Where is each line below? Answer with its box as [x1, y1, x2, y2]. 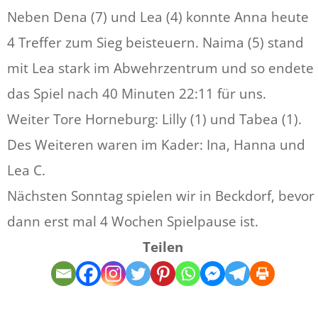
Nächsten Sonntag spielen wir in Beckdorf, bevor [7, 186, 314, 205]
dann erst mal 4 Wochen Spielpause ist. [7, 212, 258, 231]
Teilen [142, 237, 183, 256]
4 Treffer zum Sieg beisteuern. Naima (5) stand [7, 33, 304, 52]
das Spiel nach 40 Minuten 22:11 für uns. [7, 84, 266, 103]
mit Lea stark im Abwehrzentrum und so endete [7, 58, 314, 77]
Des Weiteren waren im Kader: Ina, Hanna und [7, 135, 305, 154]
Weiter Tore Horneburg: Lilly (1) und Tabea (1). [7, 109, 302, 128]
